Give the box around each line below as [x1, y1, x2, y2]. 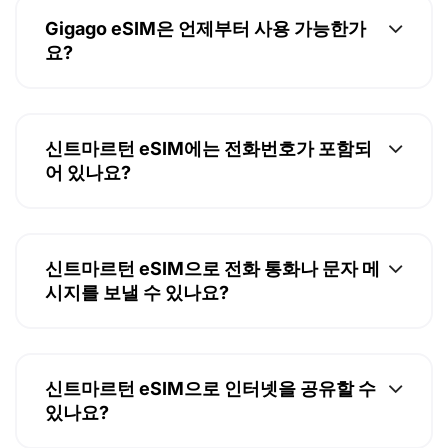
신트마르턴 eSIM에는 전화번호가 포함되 [45, 144, 372, 166]
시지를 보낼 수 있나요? [45, 288, 229, 310]
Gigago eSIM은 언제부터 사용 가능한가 [45, 24, 366, 46]
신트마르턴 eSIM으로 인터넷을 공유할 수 [45, 384, 376, 406]
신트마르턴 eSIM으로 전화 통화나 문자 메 [45, 264, 380, 286]
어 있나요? [45, 168, 131, 190]
